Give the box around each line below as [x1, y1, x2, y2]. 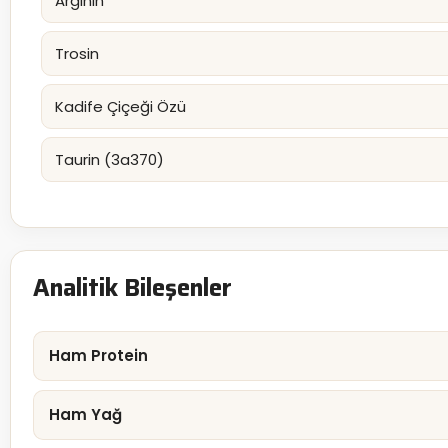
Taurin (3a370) [55, 149, 164, 171]
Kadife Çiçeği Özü [55, 96, 186, 118]
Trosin [55, 43, 99, 65]
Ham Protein [49, 345, 148, 367]
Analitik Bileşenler [33, 269, 232, 308]
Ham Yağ [49, 404, 122, 426]
